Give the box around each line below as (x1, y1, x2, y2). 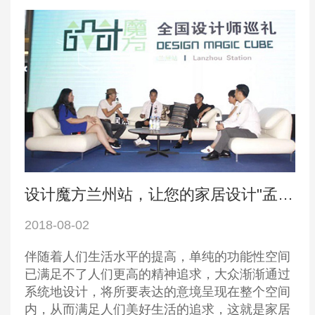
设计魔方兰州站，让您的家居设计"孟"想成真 (278, 186, 293, 204)
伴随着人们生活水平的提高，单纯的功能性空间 (25, 250, 290, 264)
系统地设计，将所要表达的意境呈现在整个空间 (25, 285, 290, 300)
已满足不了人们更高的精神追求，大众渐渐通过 (25, 267, 290, 282)
